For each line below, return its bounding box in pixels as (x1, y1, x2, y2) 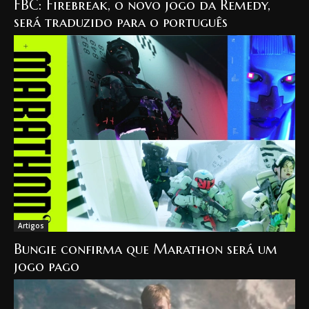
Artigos (18, 221, 44, 231)
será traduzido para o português (14, 13, 228, 31)
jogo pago (14, 258, 79, 276)
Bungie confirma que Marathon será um (14, 241, 277, 259)
